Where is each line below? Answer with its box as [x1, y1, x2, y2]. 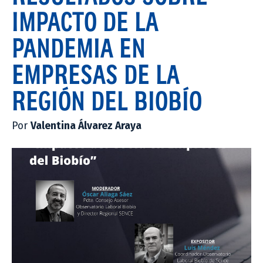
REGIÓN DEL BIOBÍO [12, 85, 202, 116]
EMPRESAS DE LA [12, 58, 180, 89]
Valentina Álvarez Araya [31, 119, 141, 132]
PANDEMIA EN [12, 32, 146, 63]
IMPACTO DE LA [12, 5, 159, 36]
